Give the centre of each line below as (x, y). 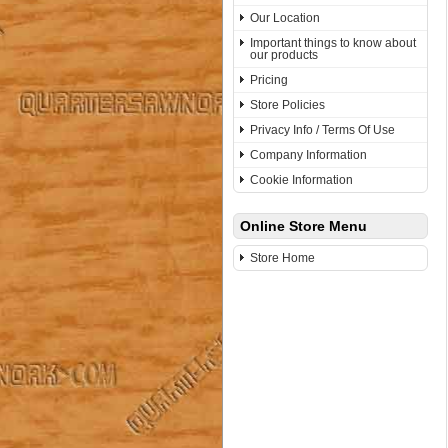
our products (284, 55)
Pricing (269, 80)
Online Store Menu (303, 226)
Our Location (285, 18)
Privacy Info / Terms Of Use (322, 130)
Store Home (282, 258)
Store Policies (287, 105)
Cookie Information (301, 180)
